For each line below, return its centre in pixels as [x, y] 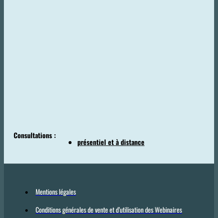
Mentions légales [56, 192]
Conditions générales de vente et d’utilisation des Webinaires [109, 210]
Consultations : [36, 135]
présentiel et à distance [111, 142]
